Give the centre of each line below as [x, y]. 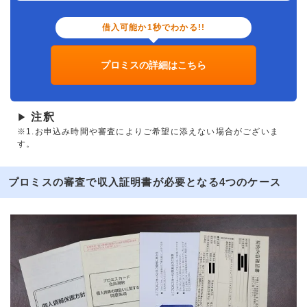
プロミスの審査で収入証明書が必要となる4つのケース [145, 182]
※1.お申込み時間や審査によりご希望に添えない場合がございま [148, 132]
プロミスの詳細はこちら [153, 65]
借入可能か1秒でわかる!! [153, 28]
